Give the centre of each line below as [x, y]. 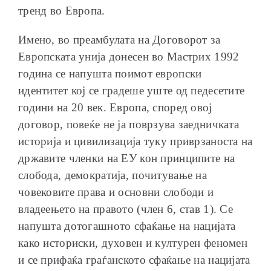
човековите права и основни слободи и [116, 192]
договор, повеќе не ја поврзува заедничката [129, 124]
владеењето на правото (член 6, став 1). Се [126, 209]
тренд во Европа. [62, 10]
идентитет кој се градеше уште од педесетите [132, 90]
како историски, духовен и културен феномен [133, 243]
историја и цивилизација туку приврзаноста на [135, 141]
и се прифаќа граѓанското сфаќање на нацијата [134, 260]
